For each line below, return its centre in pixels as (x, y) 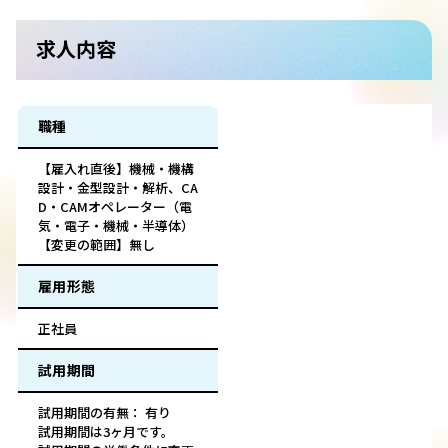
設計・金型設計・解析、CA (118, 188)
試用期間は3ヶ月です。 (106, 432)
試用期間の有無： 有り (104, 413)
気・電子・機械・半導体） (116, 226)
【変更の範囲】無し (96, 245)
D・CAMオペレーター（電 (115, 207)
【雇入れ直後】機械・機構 (116, 169)
